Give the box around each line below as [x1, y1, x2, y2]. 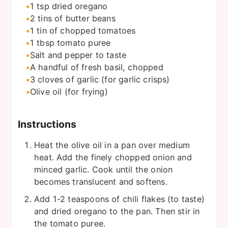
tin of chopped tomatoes [37, 25, 136, 36]
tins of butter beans [38, 13, 116, 23]
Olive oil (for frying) [30, 86, 108, 97]
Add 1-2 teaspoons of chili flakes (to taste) [34, 193, 205, 204]
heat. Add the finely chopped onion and [34, 152, 192, 162]
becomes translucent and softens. [34, 176, 167, 187]
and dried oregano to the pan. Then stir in [34, 206, 200, 216]
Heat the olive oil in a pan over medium [34, 139, 190, 150]
